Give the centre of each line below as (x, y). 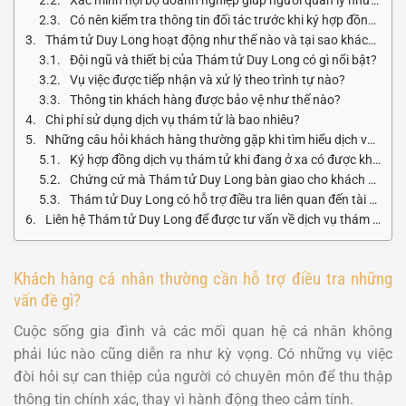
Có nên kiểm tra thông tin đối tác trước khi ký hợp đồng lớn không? (219, 19)
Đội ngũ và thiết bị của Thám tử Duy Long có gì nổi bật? (223, 59)
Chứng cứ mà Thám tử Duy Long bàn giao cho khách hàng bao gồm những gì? (219, 179)
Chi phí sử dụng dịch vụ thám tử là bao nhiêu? (173, 119)
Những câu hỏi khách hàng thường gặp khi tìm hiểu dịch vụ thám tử (206, 139)
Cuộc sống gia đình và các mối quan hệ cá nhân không (203, 332)
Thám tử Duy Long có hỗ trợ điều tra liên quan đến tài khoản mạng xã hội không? (219, 199)
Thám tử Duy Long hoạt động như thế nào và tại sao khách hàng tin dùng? (207, 39)
